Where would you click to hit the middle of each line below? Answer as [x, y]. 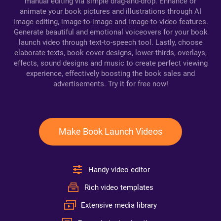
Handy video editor [119, 170]
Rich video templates [119, 187]
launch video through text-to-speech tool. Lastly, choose [110, 42]
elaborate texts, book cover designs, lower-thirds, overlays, [110, 53]
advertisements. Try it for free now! [110, 84]
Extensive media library [119, 205]
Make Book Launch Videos [110, 131]
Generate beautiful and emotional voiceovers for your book [110, 32]
